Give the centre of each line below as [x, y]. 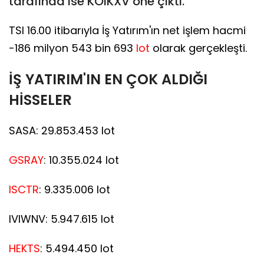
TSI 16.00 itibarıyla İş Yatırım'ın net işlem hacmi [127, 30]
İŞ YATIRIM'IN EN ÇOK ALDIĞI [108, 79]
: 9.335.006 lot [75, 189]
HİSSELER [40, 100]
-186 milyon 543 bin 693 [72, 48]
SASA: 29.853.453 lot [62, 130]
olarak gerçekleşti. [198, 48]
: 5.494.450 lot [77, 248]
